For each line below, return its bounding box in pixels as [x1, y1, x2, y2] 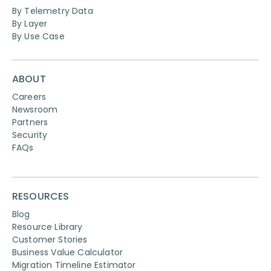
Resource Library [12, 220, 83, 233]
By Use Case [12, 30, 65, 42]
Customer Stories [12, 233, 88, 246]
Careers [12, 90, 47, 103]
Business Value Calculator [12, 246, 123, 258]
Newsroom [12, 103, 58, 116]
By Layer [12, 17, 48, 30]
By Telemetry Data [12, 4, 93, 17]
